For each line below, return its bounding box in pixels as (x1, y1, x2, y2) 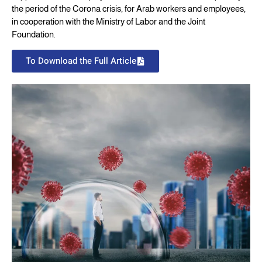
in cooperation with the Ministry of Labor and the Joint (12, 16, 205, 27)
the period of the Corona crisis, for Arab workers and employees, (12, 4, 246, 14)
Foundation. (12, 29, 56, 40)
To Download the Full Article (26, 54, 136, 67)
